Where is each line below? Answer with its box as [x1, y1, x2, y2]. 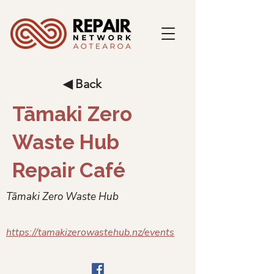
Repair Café [12, 158, 125, 182]
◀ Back [63, 76, 102, 91]
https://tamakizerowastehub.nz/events [6, 226, 174, 239]
